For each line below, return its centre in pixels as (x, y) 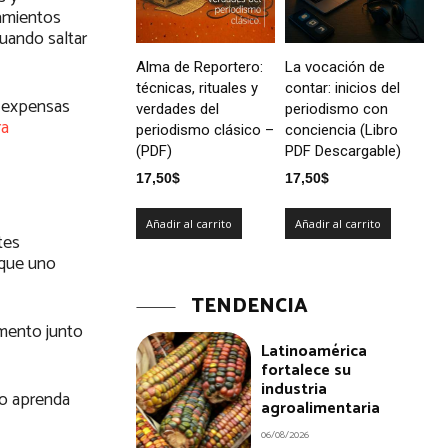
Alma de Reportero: (199, 66)
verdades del (177, 108)
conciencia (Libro (341, 129)
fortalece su (306, 370)
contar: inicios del (342, 87)
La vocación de (335, 66)
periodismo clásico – (205, 129)
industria (294, 389)
